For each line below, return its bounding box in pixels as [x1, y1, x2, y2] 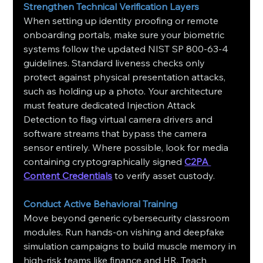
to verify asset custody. [112, 170, 215, 182]
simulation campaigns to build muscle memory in [23, 240, 239, 252]
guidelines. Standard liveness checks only [23, 57, 208, 69]
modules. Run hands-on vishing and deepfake [23, 226, 227, 238]
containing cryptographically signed [23, 156, 185, 168]
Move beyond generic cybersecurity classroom [23, 212, 232, 224]
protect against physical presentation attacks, [23, 71, 228, 83]
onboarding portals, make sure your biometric [23, 29, 227, 41]
